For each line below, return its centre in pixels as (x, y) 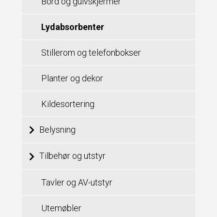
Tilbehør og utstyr (72, 156)
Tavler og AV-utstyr (77, 182)
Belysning (57, 129)
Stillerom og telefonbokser (91, 52)
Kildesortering (68, 104)
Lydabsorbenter (72, 27)
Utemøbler (61, 208)
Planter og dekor (72, 78)
